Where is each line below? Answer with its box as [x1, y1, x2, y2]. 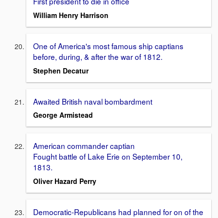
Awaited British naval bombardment [33, 95, 152, 107]
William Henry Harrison [33, 10, 109, 20]
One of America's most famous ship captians [33, 40, 183, 52]
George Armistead [33, 110, 93, 120]
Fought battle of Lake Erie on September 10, [33, 151, 182, 162]
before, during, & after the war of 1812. [33, 51, 163, 62]
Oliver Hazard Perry [33, 176, 96, 186]
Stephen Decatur [33, 65, 89, 75]
